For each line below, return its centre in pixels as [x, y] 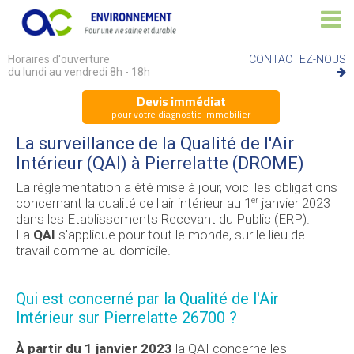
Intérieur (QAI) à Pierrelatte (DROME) [160, 163]
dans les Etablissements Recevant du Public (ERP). [163, 218]
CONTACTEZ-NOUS [297, 59]
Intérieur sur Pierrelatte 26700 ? [126, 317]
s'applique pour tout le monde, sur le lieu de [182, 234]
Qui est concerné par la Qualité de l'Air [147, 298]
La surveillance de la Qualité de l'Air [155, 143]
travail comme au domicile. [93, 250]
